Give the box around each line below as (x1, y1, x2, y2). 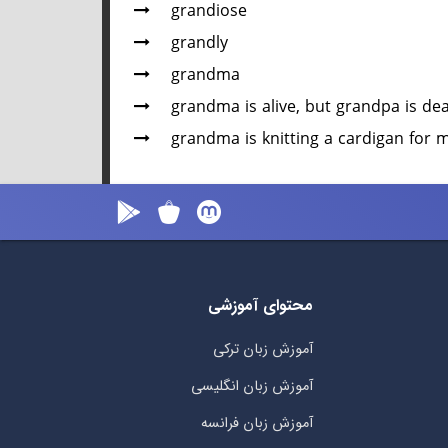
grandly (171, 30, 228, 56)
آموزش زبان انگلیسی (190, 374, 313, 398)
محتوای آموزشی (207, 292, 313, 318)
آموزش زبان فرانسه (200, 411, 313, 435)
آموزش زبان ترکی (212, 337, 313, 361)
